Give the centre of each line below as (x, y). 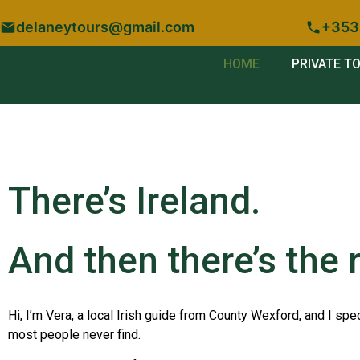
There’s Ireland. (134, 200)
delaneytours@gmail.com (105, 27)
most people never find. (74, 334)
